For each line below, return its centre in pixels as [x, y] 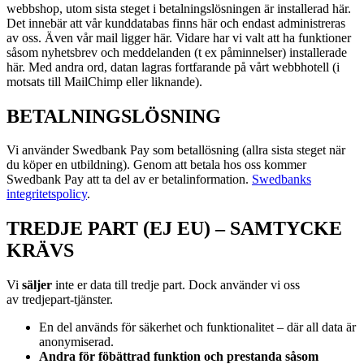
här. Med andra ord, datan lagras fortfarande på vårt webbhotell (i [173, 67]
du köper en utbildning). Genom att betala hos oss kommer [156, 165]
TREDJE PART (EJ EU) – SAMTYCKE [174, 229]
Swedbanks [282, 180]
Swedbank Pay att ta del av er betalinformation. [129, 180]
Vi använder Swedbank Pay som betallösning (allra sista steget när [176, 150]
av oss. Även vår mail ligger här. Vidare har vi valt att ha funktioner [179, 37]
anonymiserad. [76, 342]
